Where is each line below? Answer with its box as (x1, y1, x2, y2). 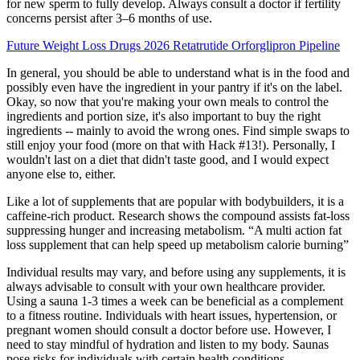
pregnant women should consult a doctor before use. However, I (6, 322, 331, 337)
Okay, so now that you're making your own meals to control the (6, 94, 329, 108)
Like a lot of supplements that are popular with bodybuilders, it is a (6, 194, 344, 208)
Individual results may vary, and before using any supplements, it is (6, 264, 346, 279)
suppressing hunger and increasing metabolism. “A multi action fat (6, 223, 342, 237)
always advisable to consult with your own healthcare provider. (6, 279, 325, 293)
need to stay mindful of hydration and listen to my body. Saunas (6, 337, 329, 351)
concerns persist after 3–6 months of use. (6, 10, 212, 25)
